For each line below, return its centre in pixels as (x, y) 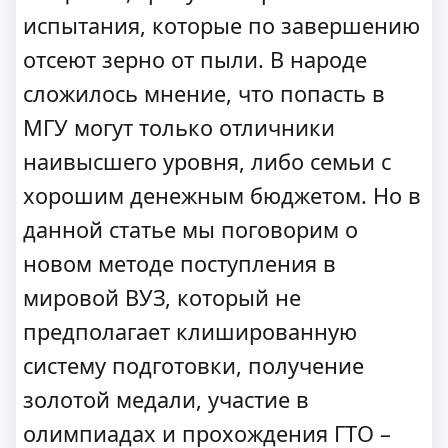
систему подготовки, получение (193, 365)
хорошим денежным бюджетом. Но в (222, 195)
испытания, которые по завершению (221, 25)
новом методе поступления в (179, 263)
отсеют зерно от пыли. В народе (195, 59)
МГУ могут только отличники (179, 127)
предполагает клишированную (190, 331)
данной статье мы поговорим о (190, 229)
